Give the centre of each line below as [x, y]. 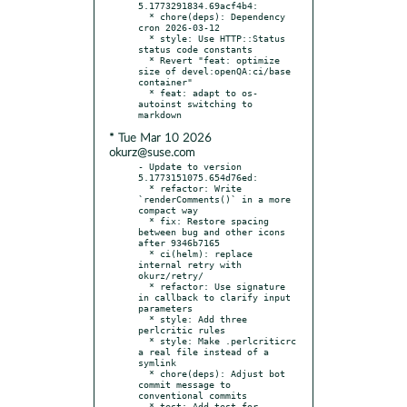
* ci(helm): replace [144, 253]
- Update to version [190, 166]
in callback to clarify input [214, 297]
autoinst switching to [195, 103]
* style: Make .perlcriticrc [144, 340]
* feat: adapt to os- [144, 92]
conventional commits [193, 395]
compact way [168, 209]
